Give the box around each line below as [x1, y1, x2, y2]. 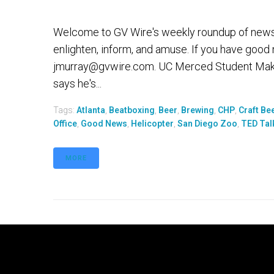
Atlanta [76, 105, 105, 115]
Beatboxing [109, 105, 155, 115]
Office [53, 119, 77, 128]
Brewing [181, 105, 214, 115]
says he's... [53, 77, 102, 90]
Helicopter [131, 119, 174, 128]
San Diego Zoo [177, 119, 237, 128]
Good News [81, 119, 127, 128]
